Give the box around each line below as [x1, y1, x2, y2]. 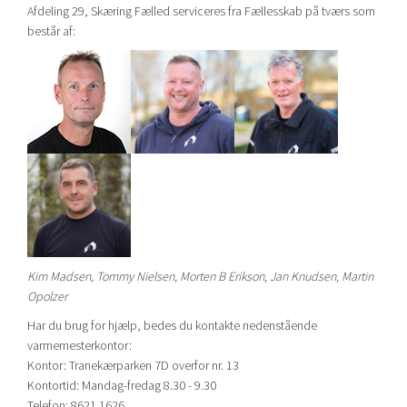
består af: [27, 23, 75, 39]
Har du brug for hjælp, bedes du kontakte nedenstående [27, 317, 317, 333]
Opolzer [27, 288, 67, 304]
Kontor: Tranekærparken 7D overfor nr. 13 [27, 357, 239, 373]
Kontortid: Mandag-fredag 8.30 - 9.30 [27, 377, 216, 393]
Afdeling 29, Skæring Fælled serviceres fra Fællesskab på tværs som [27, 3, 375, 19]
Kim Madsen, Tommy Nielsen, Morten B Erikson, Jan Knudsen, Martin [27, 268, 373, 284]
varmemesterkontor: [27, 337, 132, 353]
